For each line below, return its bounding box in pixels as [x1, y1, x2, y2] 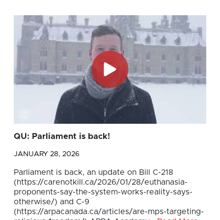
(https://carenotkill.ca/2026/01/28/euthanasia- [14, 178, 188, 186]
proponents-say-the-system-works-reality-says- [14, 188, 192, 196]
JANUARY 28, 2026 [14, 150, 80, 158]
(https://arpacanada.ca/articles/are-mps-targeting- [14, 207, 204, 216]
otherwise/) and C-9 [14, 197, 89, 206]
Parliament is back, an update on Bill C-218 [14, 168, 173, 176]
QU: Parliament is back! [14, 132, 110, 140]
